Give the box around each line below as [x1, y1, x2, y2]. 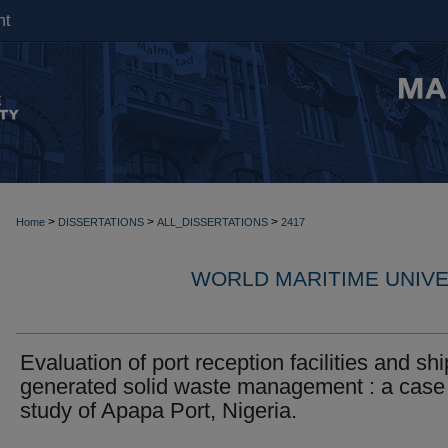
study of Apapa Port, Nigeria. [20, 398, 297, 423]
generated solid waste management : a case [20, 374, 445, 399]
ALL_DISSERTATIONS [157, 216, 268, 228]
